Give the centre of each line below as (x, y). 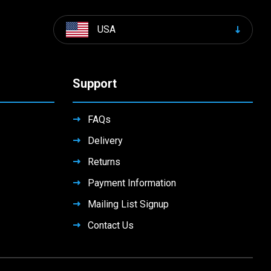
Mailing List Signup (128, 204)
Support (94, 83)
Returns (104, 162)
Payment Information (132, 183)
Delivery (105, 140)
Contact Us (110, 225)
